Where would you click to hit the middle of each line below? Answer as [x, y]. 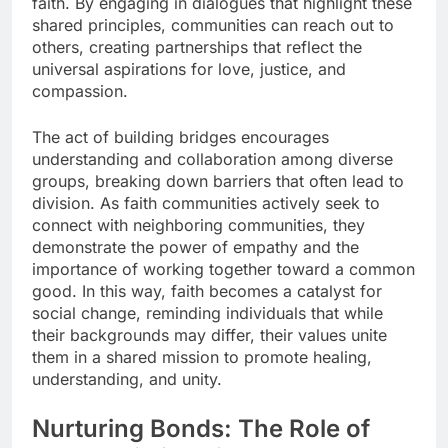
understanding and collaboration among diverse [212, 158]
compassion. [80, 90]
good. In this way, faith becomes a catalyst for [207, 290]
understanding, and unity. [127, 378]
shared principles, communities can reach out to [213, 24]
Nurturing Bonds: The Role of [201, 428]
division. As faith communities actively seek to [206, 202]
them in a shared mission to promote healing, [202, 356]
